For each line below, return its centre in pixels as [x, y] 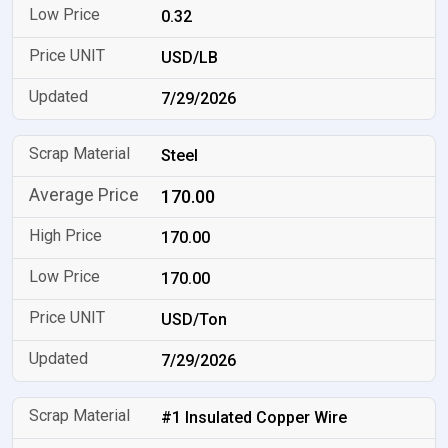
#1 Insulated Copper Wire [254, 417]
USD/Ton [194, 319]
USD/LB [190, 57]
